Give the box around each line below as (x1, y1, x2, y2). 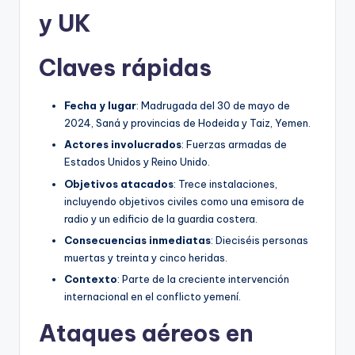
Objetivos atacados (64, 177, 174, 190)
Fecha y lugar (64, 99, 136, 113)
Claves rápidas (39, 53, 212, 83)
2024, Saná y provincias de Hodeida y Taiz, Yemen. (64, 116, 311, 130)
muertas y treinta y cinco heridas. (64, 250, 227, 264)
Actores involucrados (64, 138, 181, 151)
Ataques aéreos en (39, 318, 254, 348)
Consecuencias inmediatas (64, 233, 211, 246)
